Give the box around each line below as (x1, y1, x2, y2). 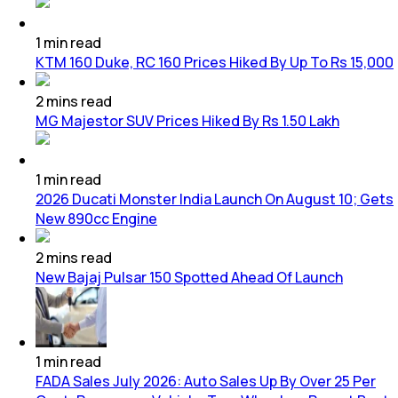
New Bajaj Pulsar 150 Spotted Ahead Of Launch (36, 267, 343, 287)
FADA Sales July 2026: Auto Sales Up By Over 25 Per (36, 370, 376, 391)
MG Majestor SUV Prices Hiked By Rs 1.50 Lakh (36, 110, 339, 131)
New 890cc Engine (36, 208, 157, 228)
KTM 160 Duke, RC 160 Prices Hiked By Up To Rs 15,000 (36, 52, 394, 72)
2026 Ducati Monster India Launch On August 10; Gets (36, 188, 394, 209)
